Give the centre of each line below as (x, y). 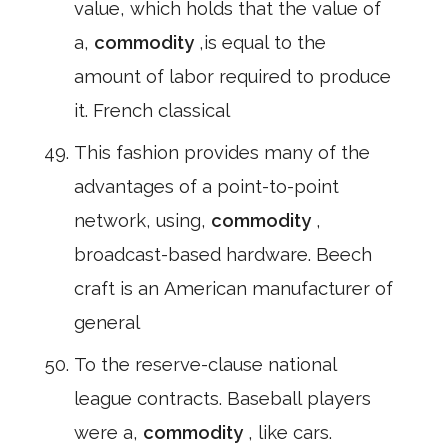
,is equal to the (262, 42)
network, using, (142, 220)
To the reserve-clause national (205, 364)
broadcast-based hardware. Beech (223, 254)
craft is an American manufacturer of (233, 288)
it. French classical (152, 110)
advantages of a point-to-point (206, 186)
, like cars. (290, 432)
